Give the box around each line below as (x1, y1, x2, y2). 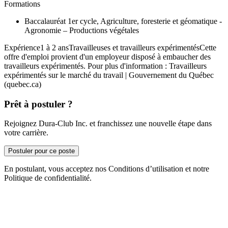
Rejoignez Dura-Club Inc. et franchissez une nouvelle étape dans (4, 119, 212, 128)
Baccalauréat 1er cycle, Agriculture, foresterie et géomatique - (24, 17, 222, 25)
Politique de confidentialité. (4, 174, 92, 183)
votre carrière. (4, 128, 48, 137)
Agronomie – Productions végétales (24, 26, 139, 35)
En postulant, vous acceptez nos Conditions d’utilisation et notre (4, 164, 209, 174)
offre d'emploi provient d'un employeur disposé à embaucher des (4, 52, 211, 61)
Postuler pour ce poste (8, 147, 75, 155)
